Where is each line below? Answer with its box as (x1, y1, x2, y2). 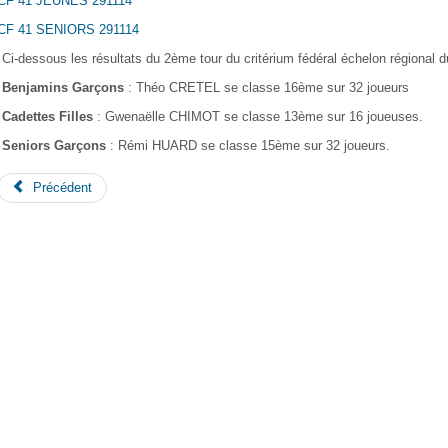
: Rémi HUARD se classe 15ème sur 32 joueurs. (105, 138, 390, 153)
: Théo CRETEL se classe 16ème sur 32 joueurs (123, 80, 409, 95)
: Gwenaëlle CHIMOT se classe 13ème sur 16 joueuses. (92, 109, 423, 124)
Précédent (32, 180, 92, 195)
